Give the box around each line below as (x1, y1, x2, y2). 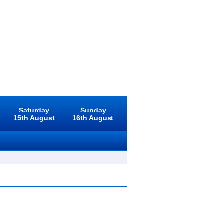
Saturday (18, 106, 49, 114)
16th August (72, 114, 114, 122)
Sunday (80, 106, 106, 114)
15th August (13, 114, 55, 122)
